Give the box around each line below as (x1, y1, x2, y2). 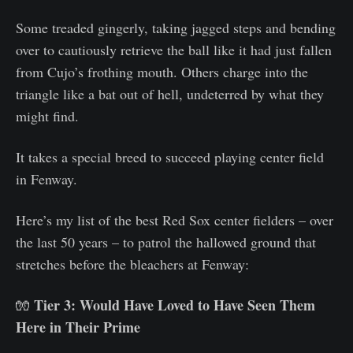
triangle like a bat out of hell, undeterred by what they (16, 84, 324, 104)
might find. (16, 106, 79, 126)
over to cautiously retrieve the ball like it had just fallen (16, 40, 332, 60)
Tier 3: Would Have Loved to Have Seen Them (34, 295, 315, 316)
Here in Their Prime (16, 317, 140, 338)
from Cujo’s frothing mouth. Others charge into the (16, 62, 308, 82)
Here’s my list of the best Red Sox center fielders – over (16, 210, 333, 230)
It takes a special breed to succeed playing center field (16, 147, 324, 167)
